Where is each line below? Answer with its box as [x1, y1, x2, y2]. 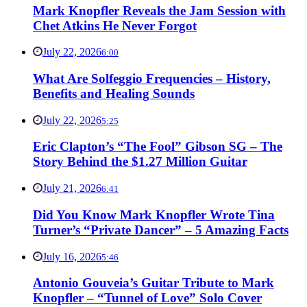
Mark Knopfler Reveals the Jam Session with [33, 3, 286, 18]
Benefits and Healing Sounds [33, 86, 195, 101]
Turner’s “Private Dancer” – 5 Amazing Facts [33, 222, 288, 237]
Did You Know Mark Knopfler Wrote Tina [33, 207, 275, 222]
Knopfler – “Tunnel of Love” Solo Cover [33, 291, 262, 306]
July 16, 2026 [42, 250, 101, 262]
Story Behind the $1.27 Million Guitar [33, 154, 247, 169]
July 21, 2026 [42, 182, 101, 195]
